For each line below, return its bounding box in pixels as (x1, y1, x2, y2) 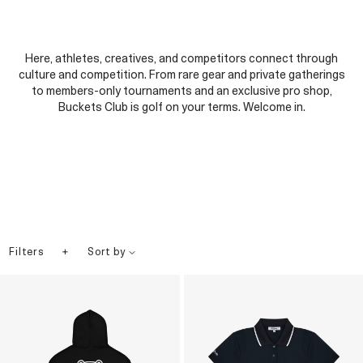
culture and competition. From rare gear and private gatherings (18, 69, 345, 82)
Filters (9, 247, 45, 258)
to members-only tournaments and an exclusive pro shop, (31, 85, 332, 98)
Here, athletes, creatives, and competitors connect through (25, 53, 338, 66)
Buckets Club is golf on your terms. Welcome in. (58, 101, 305, 114)
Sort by (88, 248, 128, 258)
